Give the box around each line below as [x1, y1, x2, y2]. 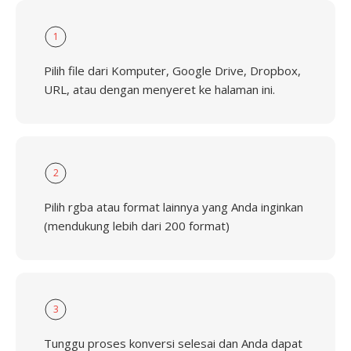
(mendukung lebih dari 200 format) [44, 218, 230, 233]
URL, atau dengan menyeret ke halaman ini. [44, 81, 275, 97]
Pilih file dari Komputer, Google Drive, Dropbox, [44, 63, 301, 78]
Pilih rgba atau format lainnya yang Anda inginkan [44, 199, 303, 215]
